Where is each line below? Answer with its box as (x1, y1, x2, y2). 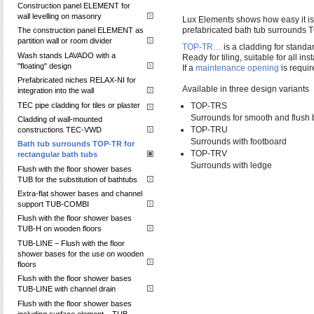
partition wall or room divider (18, 36, 112, 46)
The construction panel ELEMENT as (18, 26, 144, 35)
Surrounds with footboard (190, 137, 287, 146)
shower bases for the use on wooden (18, 249, 144, 258)
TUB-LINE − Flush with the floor (18, 238, 125, 247)
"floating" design (18, 61, 71, 70)
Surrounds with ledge (190, 161, 272, 170)
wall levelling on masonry (18, 11, 102, 20)
